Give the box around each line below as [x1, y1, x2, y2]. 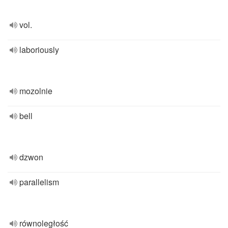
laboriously [19, 44, 59, 55]
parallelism [19, 176, 59, 188]
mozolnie [19, 85, 52, 97]
